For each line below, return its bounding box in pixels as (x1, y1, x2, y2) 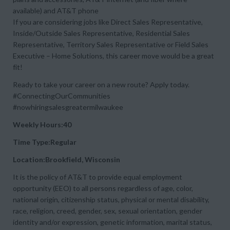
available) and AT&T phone (13, 6, 99, 15)
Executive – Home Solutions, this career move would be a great (13, 51, 214, 60)
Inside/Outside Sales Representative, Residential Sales (13, 29, 190, 37)
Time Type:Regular (13, 138, 76, 146)
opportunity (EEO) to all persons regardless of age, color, (13, 184, 193, 193)
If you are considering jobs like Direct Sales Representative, (13, 17, 203, 26)
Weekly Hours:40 (13, 120, 71, 129)
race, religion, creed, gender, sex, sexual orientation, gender (13, 206, 202, 215)
